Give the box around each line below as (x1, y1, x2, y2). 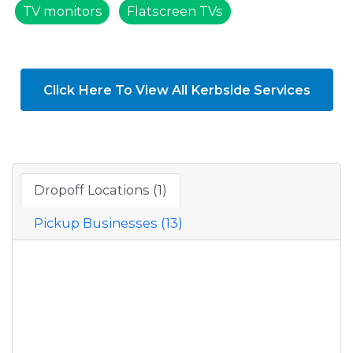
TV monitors (22, 2, 102, 19)
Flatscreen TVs (127, 2, 224, 19)
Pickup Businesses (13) (34, 215, 183, 232)
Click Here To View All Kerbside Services (43, 81, 310, 98)
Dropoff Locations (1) (34, 182, 167, 199)
